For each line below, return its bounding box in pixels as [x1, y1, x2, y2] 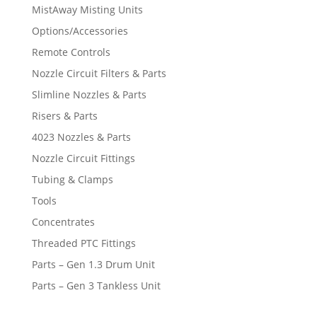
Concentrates [31, 214, 95, 229]
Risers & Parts [31, 108, 98, 122]
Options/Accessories [31, 23, 128, 38]
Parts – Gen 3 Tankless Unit [31, 278, 161, 292]
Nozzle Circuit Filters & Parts [31, 66, 166, 80]
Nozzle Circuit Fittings [31, 151, 135, 165]
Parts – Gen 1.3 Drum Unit [31, 257, 155, 271]
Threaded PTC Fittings [31, 236, 136, 250]
